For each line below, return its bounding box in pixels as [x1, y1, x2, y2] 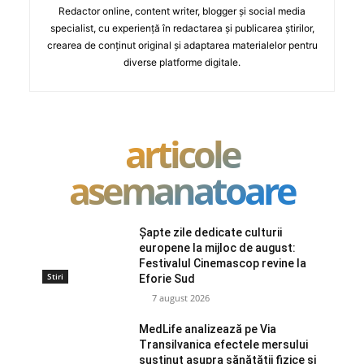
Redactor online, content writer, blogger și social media [58, 4, 305, 17]
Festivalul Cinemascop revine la [139, 256, 307, 270]
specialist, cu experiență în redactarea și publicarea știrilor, [50, 21, 314, 34]
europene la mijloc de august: [139, 240, 297, 254]
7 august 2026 [152, 291, 210, 304]
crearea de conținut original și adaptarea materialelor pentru [46, 38, 318, 51]
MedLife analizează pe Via [139, 322, 277, 336]
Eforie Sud [139, 271, 196, 285]
